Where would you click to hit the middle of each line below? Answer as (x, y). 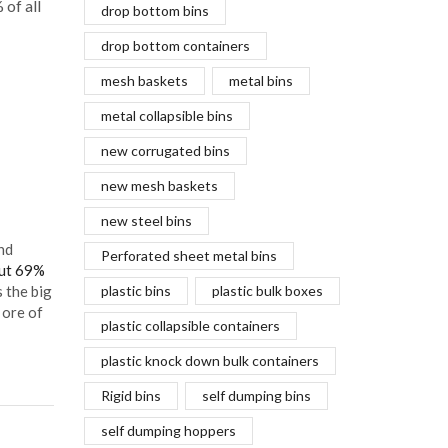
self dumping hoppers (168, 431)
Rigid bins (130, 396)
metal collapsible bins (166, 116)
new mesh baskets (159, 186)
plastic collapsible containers (190, 326)
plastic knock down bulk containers (209, 361)
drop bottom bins (154, 11)
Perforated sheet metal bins (188, 256)
